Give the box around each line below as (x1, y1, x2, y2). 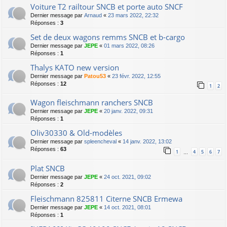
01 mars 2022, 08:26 (104, 43, 155, 49)
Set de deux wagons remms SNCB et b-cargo (30, 32, 185, 43)
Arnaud (84, 12, 102, 19)
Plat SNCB (30, 163, 65, 173)
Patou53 (84, 73, 106, 80)
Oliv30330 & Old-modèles (30, 128, 122, 138)
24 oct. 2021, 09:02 (104, 173, 151, 180)
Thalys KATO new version (30, 62, 119, 73)
